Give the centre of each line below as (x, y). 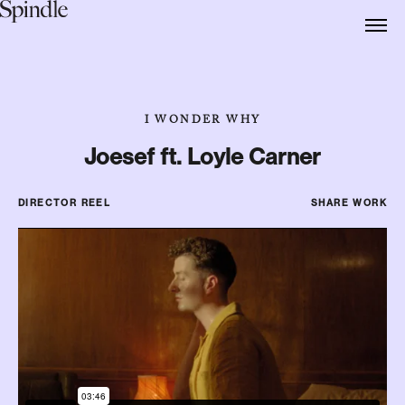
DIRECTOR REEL (65, 203)
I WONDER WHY (202, 121)
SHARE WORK (349, 203)
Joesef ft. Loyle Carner (202, 156)
